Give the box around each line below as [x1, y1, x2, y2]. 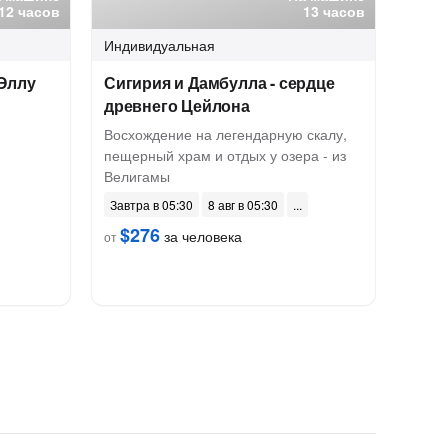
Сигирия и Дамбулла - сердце [104, 71, 335, 94]
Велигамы [104, 166, 170, 186]
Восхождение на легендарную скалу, [104, 124, 347, 144]
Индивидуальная [104, 35, 215, 55]
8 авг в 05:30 [208, 196, 278, 213]
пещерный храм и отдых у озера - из [104, 145, 346, 165]
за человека [160, 226, 242, 246]
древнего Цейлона [104, 94, 250, 117]
